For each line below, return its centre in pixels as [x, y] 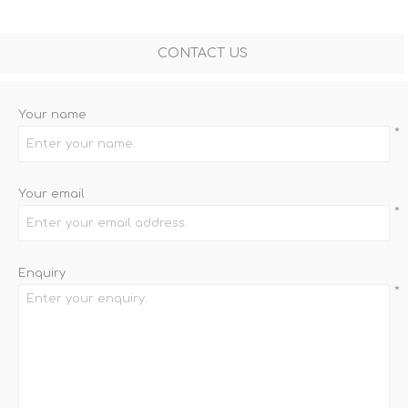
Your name [52, 114]
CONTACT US [202, 53]
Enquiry [42, 273]
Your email [51, 194]
